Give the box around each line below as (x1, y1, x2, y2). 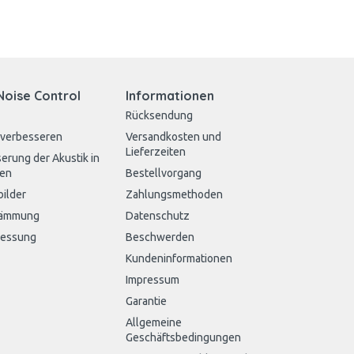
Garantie (125, 295, 167, 307)
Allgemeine (125, 316, 182, 329)
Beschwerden (125, 231, 194, 243)
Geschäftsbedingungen (125, 331, 241, 344)
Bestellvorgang (125, 167, 201, 179)
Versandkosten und (125, 130, 221, 143)
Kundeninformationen (125, 252, 232, 265)
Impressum (125, 273, 179, 286)
